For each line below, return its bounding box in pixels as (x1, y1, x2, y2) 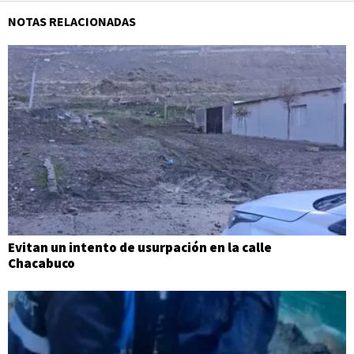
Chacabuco (8, 254, 75, 272)
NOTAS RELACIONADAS (8, 13, 136, 29)
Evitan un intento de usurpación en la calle (8, 238, 272, 256)
